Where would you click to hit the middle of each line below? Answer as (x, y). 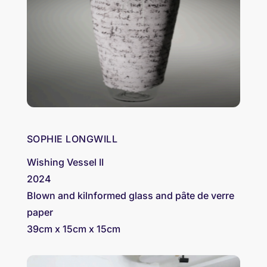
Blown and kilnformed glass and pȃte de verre (130, 195)
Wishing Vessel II (65, 162)
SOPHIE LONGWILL (72, 139)
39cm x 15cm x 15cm (73, 229)
